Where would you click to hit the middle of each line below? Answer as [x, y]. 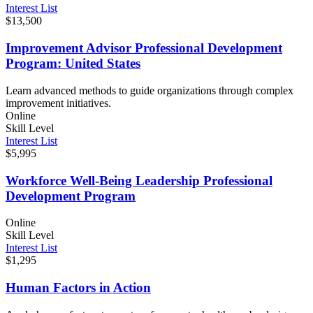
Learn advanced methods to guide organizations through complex [150, 90]
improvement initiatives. [58, 103]
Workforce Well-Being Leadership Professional [139, 180]
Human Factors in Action [78, 288]
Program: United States [73, 64]
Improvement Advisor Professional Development [144, 48]
